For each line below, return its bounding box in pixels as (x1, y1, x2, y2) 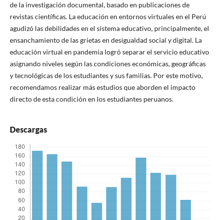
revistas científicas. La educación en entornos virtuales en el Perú (9, 12, 206, 21)
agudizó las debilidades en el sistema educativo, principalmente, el (9, 24, 209, 33)
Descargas (9, 125, 47, 135)
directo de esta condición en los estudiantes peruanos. (9, 95, 173, 104)
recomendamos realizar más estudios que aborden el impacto (9, 83, 195, 92)
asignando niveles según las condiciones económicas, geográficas (9, 59, 206, 68)
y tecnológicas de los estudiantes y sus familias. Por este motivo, (9, 71, 203, 80)
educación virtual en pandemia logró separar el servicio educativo (9, 48, 209, 56)
